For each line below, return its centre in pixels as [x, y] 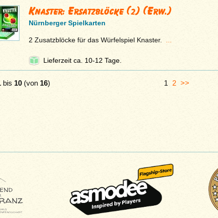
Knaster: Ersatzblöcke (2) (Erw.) [100, 11]
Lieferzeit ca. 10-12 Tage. [82, 61]
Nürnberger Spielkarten [67, 23]
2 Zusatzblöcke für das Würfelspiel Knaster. [97, 40]
